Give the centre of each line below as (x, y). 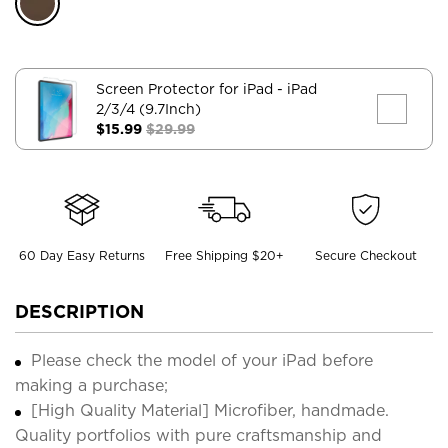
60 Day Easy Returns (81, 255)
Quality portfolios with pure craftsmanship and (198, 435)
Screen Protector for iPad (186, 88)
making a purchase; (91, 385)
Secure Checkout (366, 255)
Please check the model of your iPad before (202, 360)
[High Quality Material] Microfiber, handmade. (210, 410)
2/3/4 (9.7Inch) (148, 108)
